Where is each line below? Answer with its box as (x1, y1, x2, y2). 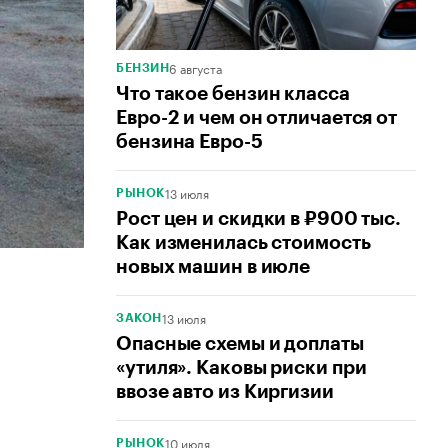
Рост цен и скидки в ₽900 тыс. (116, 209, 402, 229)
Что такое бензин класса (116, 84, 350, 104)
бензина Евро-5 (116, 132, 263, 152)
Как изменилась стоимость (116, 233, 371, 253)
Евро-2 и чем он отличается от (116, 108, 398, 128)
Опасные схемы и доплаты (116, 334, 364, 354)
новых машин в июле (116, 257, 311, 277)
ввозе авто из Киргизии (116, 382, 334, 402)
